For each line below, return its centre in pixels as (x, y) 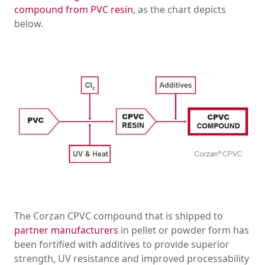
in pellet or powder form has (184, 230)
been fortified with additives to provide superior (122, 245)
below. (29, 24)
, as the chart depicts (180, 9)
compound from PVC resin (74, 9)
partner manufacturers (66, 230)
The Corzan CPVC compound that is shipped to (119, 216)
